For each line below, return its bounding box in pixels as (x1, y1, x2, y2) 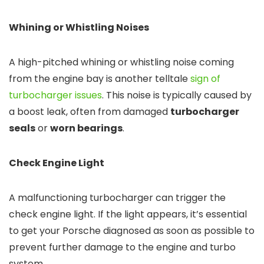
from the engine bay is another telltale (9, 72, 190, 86)
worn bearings (50, 121, 123, 136)
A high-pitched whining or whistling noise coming (9, 55, 234, 70)
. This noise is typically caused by (102, 88, 252, 103)
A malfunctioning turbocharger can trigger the (9, 191, 226, 205)
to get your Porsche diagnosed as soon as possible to (9, 224, 255, 238)
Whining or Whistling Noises (9, 21, 149, 35)
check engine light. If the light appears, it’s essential (9, 207, 247, 222)
